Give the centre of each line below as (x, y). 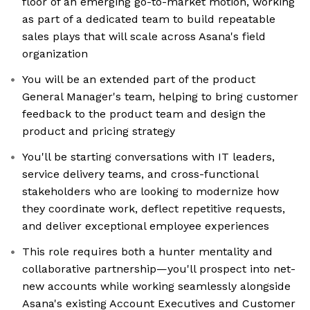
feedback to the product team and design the (144, 114)
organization (55, 54)
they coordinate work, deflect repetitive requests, (154, 209)
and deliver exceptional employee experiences (146, 226)
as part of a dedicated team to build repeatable (149, 19)
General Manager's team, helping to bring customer (160, 97)
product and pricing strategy (99, 131)
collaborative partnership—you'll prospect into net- (159, 269)
